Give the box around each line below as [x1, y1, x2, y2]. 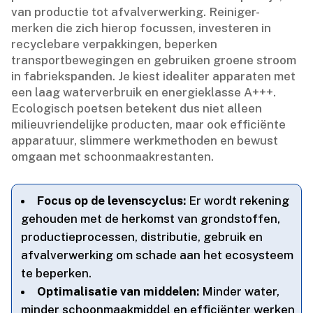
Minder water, [199, 284, 280, 298]
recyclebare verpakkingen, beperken [11, 36, 218, 51]
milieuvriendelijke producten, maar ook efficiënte [11, 117, 286, 131]
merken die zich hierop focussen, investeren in [11, 20, 272, 35]
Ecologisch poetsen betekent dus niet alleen [11, 101, 263, 115]
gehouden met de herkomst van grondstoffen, [21, 211, 281, 226]
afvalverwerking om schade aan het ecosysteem [21, 247, 294, 262]
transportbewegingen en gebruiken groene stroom [11, 52, 297, 67]
